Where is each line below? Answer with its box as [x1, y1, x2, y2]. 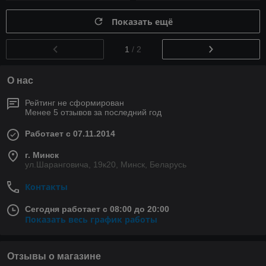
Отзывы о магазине [7, 251, 101, 261]
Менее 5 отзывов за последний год [25, 107, 161, 117]
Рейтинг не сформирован [25, 97, 124, 107]
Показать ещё [112, 15, 173, 27]
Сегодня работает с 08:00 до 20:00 [25, 204, 169, 214]
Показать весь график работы [25, 213, 157, 225]
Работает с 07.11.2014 [25, 128, 115, 138]
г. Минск [25, 150, 59, 160]
